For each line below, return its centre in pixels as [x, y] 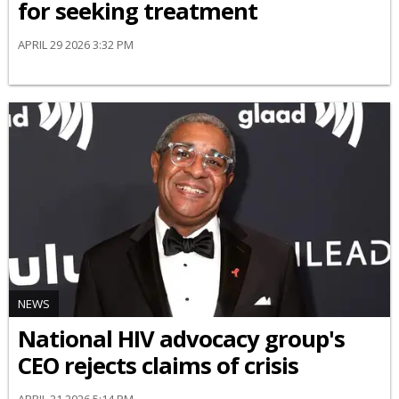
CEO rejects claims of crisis [158, 365]
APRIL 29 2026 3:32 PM [76, 45]
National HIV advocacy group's [181, 338]
